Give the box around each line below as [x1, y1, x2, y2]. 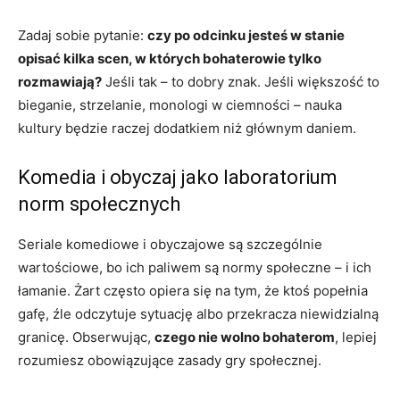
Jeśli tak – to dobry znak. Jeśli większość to [102, 72, 379, 90]
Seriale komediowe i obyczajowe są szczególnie [18, 235, 322, 253]
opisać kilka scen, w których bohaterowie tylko [18, 49, 321, 67]
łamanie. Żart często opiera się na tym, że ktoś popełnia [18, 281, 368, 299]
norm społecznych [18, 192, 180, 215]
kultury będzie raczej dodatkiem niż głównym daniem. [18, 119, 356, 137]
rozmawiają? [18, 72, 102, 90]
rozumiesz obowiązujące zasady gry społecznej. [18, 351, 321, 369]
